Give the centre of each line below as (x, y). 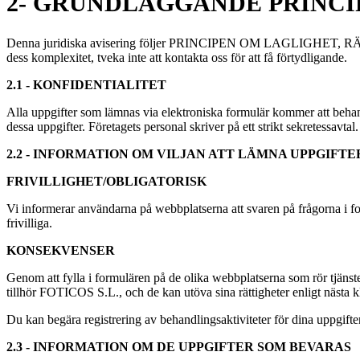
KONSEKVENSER (61, 251)
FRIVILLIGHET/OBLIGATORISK (106, 182)
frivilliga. (29, 223)
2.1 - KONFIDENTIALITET (86, 85)
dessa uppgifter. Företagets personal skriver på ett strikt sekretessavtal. (182, 127)
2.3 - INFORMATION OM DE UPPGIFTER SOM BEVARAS (179, 347)
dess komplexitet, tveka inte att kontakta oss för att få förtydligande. (177, 58)
